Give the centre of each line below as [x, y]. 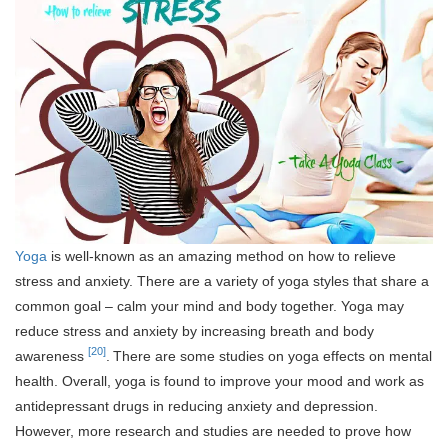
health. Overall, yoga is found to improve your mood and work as [219, 380]
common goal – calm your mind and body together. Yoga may [209, 305]
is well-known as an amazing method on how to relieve [221, 255]
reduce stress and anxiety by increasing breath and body [194, 330]
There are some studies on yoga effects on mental [272, 355]
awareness [51, 355]
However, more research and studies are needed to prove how [213, 430]
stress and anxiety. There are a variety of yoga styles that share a [222, 280]
